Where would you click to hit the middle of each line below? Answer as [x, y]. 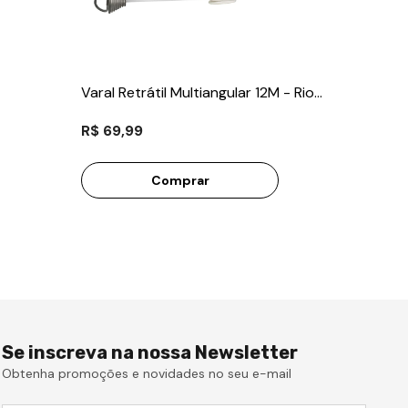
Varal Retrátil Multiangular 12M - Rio [198, 93]
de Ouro [108, 115]
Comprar [180, 180]
